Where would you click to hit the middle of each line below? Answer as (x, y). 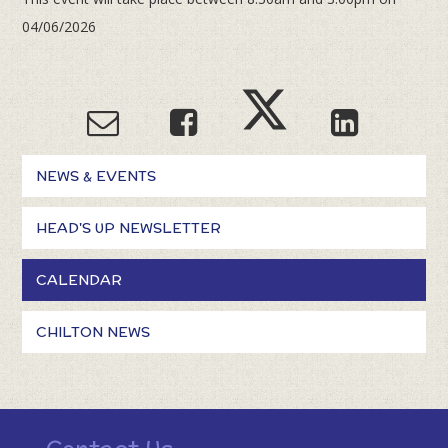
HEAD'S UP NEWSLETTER (129, 228)
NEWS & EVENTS (96, 176)
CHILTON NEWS (93, 332)
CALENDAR (79, 280)
